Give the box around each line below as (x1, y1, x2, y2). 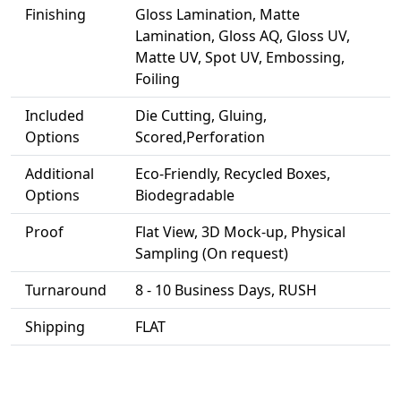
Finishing (25, 4, 86, 25)
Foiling (135, 69, 180, 90)
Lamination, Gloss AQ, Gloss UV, (135, 26, 350, 47)
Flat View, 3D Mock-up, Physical (135, 222, 346, 243)
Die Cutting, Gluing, (135, 106, 267, 126)
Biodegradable (135, 185, 235, 206)
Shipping (25, 317, 85, 337)
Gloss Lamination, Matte (135, 4, 300, 25)
